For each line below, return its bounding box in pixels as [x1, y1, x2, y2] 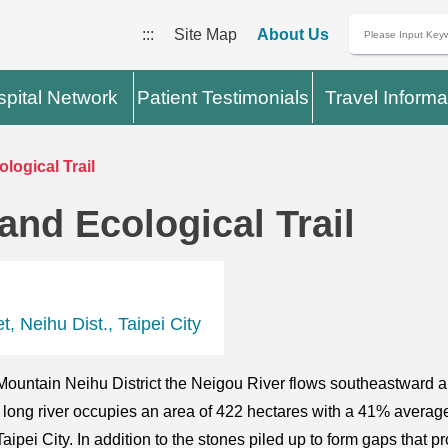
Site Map [173, 26, 237, 43]
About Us [256, 26, 329, 43]
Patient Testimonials [137, 87, 310, 108]
